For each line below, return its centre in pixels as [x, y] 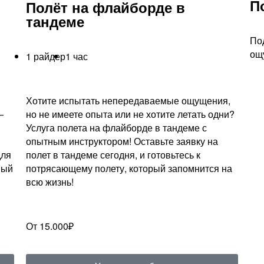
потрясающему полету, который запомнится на [129, 168]
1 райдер [45, 56]
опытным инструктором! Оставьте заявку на [122, 141]
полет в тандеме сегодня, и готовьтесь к [113, 154]
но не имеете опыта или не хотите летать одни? [130, 114]
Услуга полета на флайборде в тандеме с [116, 127]
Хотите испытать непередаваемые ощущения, [128, 100]
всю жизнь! [49, 181]
